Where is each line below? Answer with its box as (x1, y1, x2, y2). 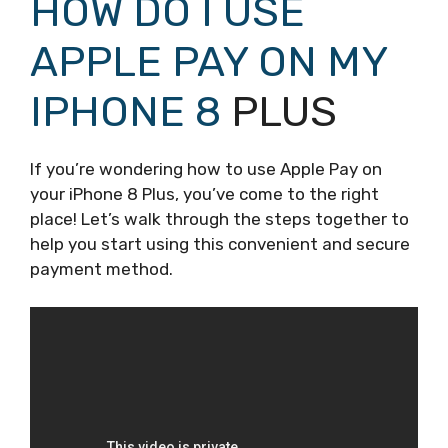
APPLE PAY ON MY (30, 36, 387, 87)
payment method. (30, 258, 173, 279)
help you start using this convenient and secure (30, 233, 410, 254)
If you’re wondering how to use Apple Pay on (30, 158, 382, 179)
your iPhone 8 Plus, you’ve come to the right (30, 183, 379, 204)
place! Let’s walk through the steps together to (30, 208, 409, 229)
